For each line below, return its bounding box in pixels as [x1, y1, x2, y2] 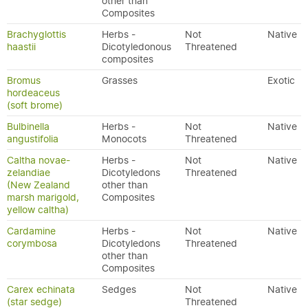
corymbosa [7, 237, 57, 250]
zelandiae [7, 166, 50, 179]
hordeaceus [7, 87, 60, 99]
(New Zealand [7, 179, 70, 191]
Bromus [7, 74, 41, 87]
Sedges [102, 283, 136, 296]
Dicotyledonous [102, 41, 171, 53]
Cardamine [7, 225, 56, 237]
